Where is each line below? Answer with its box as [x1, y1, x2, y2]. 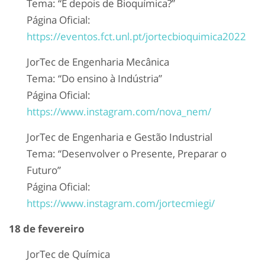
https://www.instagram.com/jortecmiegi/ [27, 196, 215, 211]
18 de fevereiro [9, 222, 85, 236]
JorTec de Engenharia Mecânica [27, 55, 169, 69]
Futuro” [27, 163, 61, 177]
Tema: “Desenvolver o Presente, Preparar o [27, 147, 227, 161]
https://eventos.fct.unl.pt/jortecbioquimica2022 [27, 30, 246, 44]
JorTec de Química [27, 247, 110, 261]
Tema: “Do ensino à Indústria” [27, 72, 162, 86]
